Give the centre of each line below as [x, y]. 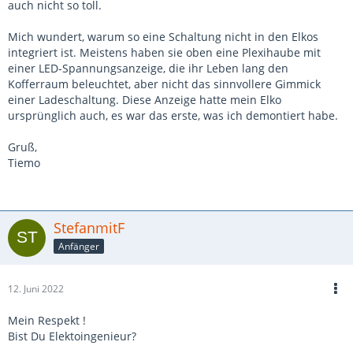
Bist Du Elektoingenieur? [72, 336]
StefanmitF [89, 228]
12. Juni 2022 [36, 289]
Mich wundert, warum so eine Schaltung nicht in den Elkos [163, 37]
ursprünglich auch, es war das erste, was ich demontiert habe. [173, 115]
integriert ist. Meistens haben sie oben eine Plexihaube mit [164, 52]
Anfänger [79, 246]
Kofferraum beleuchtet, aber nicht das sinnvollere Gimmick [164, 84]
